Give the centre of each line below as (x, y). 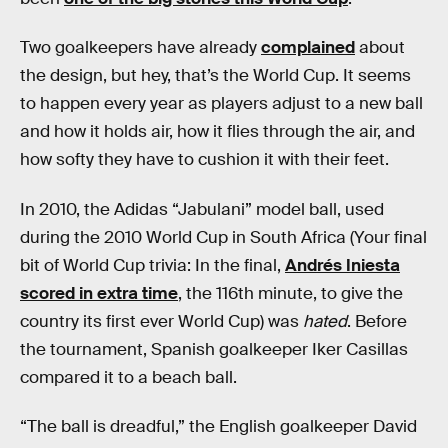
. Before (377, 321)
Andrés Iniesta (342, 265)
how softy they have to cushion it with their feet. (204, 160)
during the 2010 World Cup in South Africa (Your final (223, 237)
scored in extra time (99, 293)
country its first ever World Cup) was (161, 321)
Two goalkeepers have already (140, 48)
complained (308, 48)
